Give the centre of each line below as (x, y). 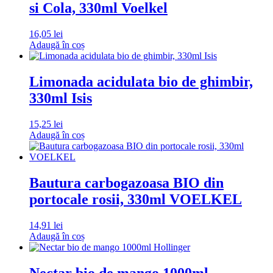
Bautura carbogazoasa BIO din (126, 183)
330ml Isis (61, 98)
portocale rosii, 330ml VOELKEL (136, 200)
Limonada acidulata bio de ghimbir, (141, 82)
